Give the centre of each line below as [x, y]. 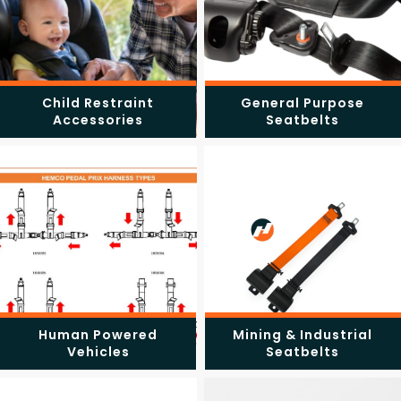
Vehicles [98, 351]
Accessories [98, 119]
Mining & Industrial [303, 334]
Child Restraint [98, 102]
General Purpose [303, 102]
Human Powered [98, 334]
